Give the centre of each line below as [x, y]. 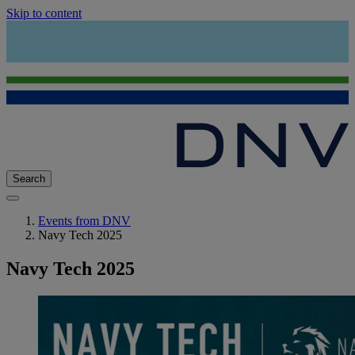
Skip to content [44, 13]
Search [29, 179]
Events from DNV [84, 221]
